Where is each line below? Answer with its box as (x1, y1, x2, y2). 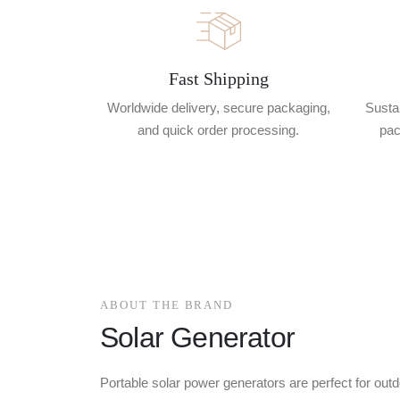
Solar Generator (100, 321, 295, 354)
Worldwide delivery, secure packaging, (106, 99, 330, 115)
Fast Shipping (168, 68, 269, 88)
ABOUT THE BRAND (100, 297, 234, 312)
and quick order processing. (137, 121, 299, 137)
